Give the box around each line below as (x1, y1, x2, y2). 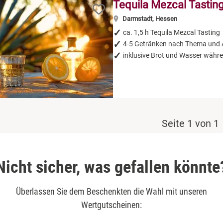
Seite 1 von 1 (161, 117, 219, 130)
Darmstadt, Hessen (121, 15, 178, 22)
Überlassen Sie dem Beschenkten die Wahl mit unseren (16, 186, 207, 197)
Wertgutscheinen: (81, 200, 142, 211)
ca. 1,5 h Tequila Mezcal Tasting (122, 28, 220, 36)
